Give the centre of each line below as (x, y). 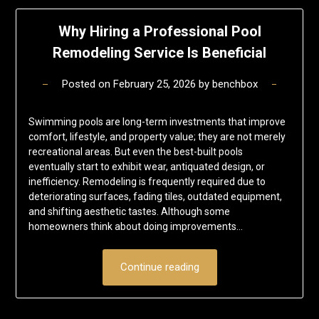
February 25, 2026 (154, 84)
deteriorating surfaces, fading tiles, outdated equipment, (155, 197)
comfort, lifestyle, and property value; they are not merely (157, 137)
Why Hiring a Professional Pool (159, 32)
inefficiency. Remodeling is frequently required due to (147, 182)
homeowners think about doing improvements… (135, 227)
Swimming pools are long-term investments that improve (157, 122)
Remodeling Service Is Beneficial (159, 53)
